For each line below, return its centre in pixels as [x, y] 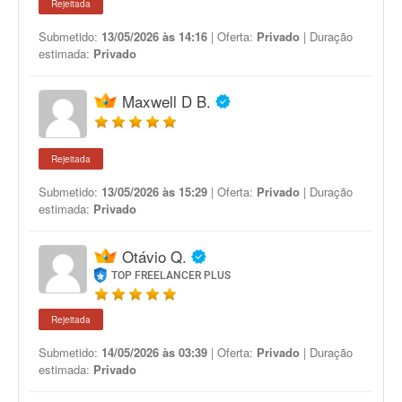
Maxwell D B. [166, 101]
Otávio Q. [154, 256]
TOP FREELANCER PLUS [171, 275]
